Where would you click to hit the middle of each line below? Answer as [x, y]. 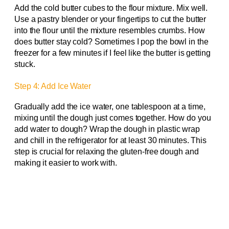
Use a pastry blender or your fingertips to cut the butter [110, 19]
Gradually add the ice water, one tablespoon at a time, [110, 107]
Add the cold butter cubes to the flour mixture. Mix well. [111, 8]
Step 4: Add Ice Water [53, 86]
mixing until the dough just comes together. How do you [113, 118]
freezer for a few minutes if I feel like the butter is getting [112, 53]
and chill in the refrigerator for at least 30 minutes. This [111, 141]
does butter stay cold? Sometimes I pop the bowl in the [111, 42]
